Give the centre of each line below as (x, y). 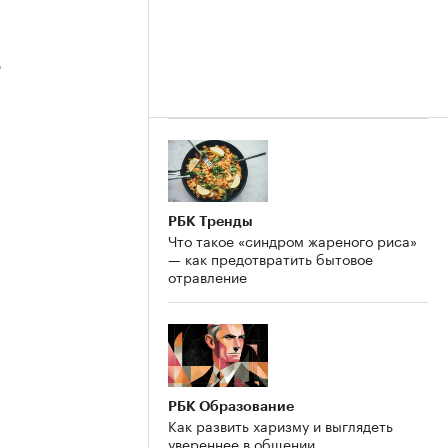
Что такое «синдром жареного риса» (292, 240)
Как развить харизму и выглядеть (280, 425)
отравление (207, 276)
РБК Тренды (210, 221)
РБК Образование (231, 406)
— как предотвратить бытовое (270, 258)
